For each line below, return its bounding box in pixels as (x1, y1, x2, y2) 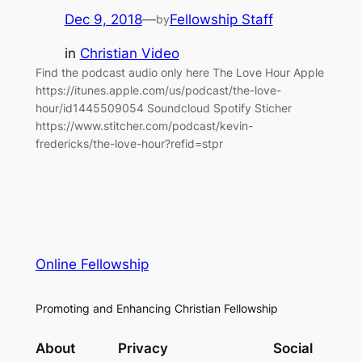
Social (273, 340, 314, 357)
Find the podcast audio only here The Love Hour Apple (35, 65, 324, 80)
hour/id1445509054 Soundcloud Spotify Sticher (35, 101, 292, 116)
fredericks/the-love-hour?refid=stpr (35, 137, 223, 151)
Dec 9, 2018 (64, 11, 142, 27)
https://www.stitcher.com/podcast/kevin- (35, 119, 253, 133)
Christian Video (79, 45, 179, 62)
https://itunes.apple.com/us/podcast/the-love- (35, 83, 281, 98)
